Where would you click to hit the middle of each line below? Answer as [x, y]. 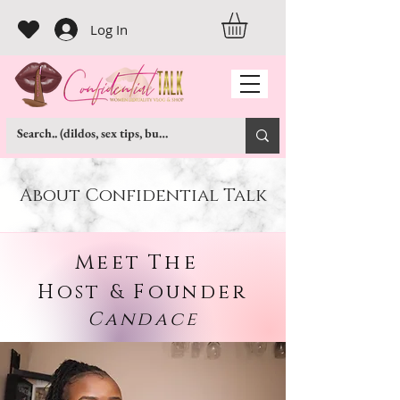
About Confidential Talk [143, 196]
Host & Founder [143, 293]
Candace [143, 320]
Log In [109, 29]
